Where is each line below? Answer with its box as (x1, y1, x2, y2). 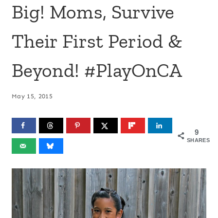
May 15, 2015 (12, 92, 53, 100)
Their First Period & (12, 29, 182, 53)
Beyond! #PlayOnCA (12, 58, 182, 82)
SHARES (187, 137, 210, 144)
